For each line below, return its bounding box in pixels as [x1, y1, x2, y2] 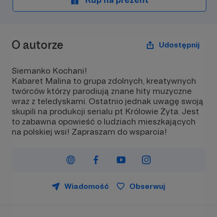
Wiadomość [64, 182, 109, 191]
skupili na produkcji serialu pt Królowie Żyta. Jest [12, 106, 199, 116]
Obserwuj [129, 182, 165, 191]
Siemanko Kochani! [12, 65, 87, 76]
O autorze [12, 37, 63, 52]
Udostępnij [159, 40, 200, 49]
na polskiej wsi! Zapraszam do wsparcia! [12, 126, 167, 137]
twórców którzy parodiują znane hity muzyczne [12, 86, 192, 96]
